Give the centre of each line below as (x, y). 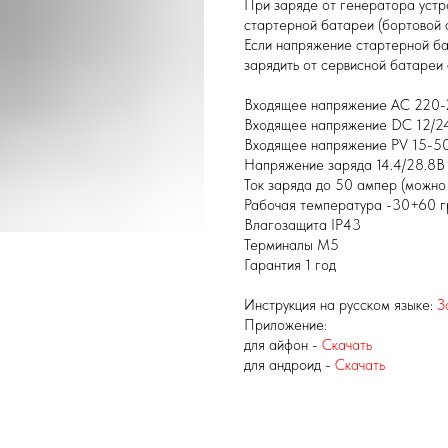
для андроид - (289, 365)
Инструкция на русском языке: (340, 305)
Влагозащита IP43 (302, 225)
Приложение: (285, 325)
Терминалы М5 (291, 245)
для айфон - (283, 345)
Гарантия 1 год (290, 265)
